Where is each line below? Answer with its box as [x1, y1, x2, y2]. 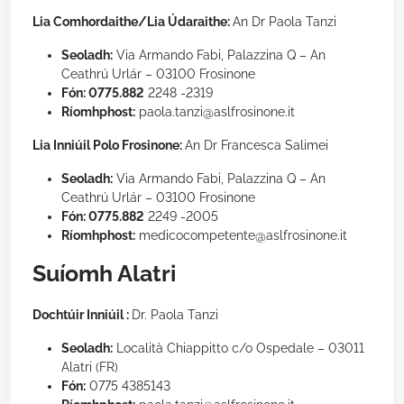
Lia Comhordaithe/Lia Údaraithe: [32, 14, 233, 30]
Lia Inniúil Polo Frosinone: [32, 138, 185, 153]
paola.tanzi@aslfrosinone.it [135, 105, 295, 120]
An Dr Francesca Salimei [185, 138, 328, 153]
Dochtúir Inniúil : [32, 308, 132, 323]
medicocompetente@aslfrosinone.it [135, 228, 347, 243]
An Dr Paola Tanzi [233, 14, 336, 30]
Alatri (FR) [61, 360, 118, 375]
